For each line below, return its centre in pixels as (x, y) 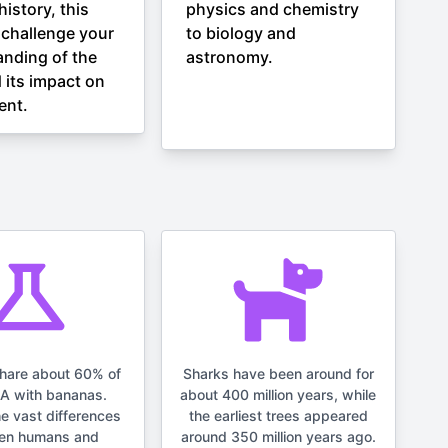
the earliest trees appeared (278, 415)
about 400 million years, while (278, 394)
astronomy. (229, 57)
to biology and (240, 33)
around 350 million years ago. (278, 436)
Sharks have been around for (278, 373)
